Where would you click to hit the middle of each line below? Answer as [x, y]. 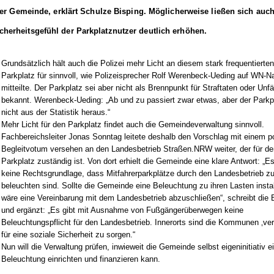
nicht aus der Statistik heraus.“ [56, 112]
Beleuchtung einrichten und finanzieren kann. [81, 259]
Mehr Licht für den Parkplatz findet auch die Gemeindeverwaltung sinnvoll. [133, 124]
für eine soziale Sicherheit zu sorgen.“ [68, 235]
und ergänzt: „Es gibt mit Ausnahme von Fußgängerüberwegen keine [123, 210]
